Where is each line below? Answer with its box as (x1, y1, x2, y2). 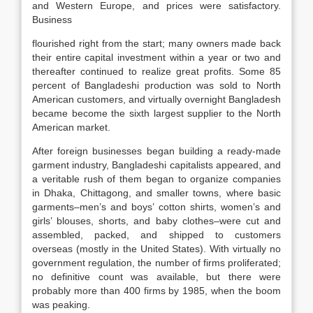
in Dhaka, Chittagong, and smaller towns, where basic (32, 187, 281, 198)
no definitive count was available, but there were (32, 271, 281, 282)
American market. (32, 122, 110, 133)
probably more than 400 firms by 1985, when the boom (32, 285, 281, 296)
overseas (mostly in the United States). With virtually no (32, 243, 281, 254)
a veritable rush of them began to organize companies (32, 173, 281, 184)
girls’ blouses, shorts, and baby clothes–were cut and (32, 215, 281, 226)
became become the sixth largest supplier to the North (32, 108, 281, 119)
